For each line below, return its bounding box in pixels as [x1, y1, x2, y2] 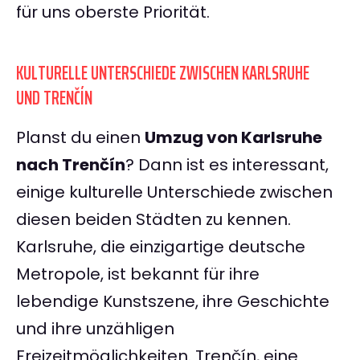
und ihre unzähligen [16, 317, 174, 341]
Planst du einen [16, 126, 145, 149]
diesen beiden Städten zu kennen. [16, 208, 291, 231]
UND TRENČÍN [16, 83, 92, 114]
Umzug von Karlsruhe [145, 126, 322, 149]
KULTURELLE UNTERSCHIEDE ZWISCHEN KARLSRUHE [16, 58, 309, 89]
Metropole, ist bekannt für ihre [16, 263, 260, 286]
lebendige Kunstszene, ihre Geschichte [16, 290, 329, 313]
